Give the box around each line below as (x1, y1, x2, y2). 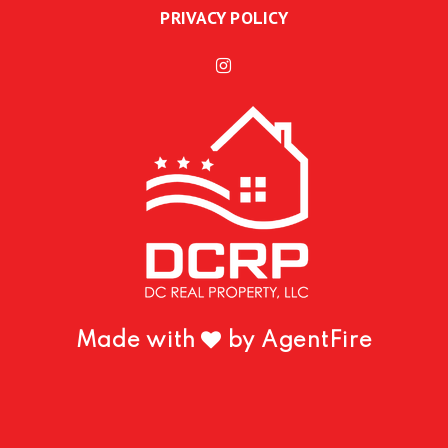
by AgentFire (221, 330, 373, 353)
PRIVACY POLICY (160, 6, 288, 30)
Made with (75, 330, 201, 353)
